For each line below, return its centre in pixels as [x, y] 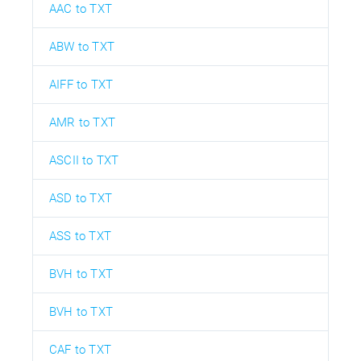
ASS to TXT [80, 236]
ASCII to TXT [84, 160]
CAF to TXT [80, 349]
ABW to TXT [82, 46]
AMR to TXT [82, 122]
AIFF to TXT [81, 84]
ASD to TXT [81, 198]
